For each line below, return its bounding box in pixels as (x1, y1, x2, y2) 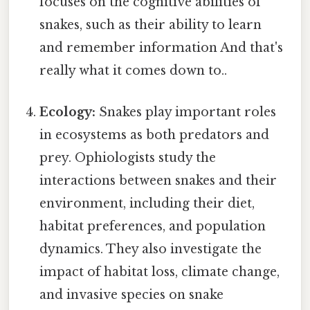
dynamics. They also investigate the (39, 241, 262, 257)
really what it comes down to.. (39, 63, 228, 79)
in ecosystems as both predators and (39, 127, 270, 143)
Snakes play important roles (95, 104, 277, 120)
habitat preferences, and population (39, 218, 266, 234)
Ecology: (39, 104, 96, 120)
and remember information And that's (39, 40, 284, 56)
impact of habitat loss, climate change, (39, 264, 280, 280)
